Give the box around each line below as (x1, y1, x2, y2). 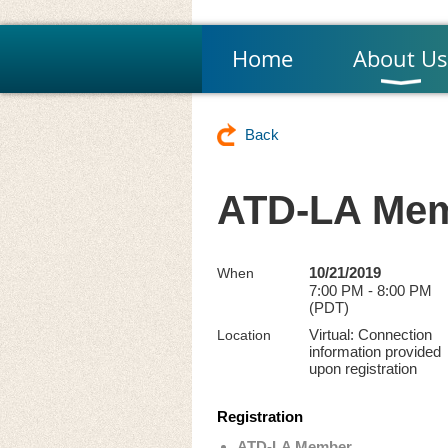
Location (217, 327, 271, 343)
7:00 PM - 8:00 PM (309, 282, 432, 299)
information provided (309, 343, 441, 360)
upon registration (309, 360, 417, 377)
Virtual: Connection (309, 326, 432, 343)
